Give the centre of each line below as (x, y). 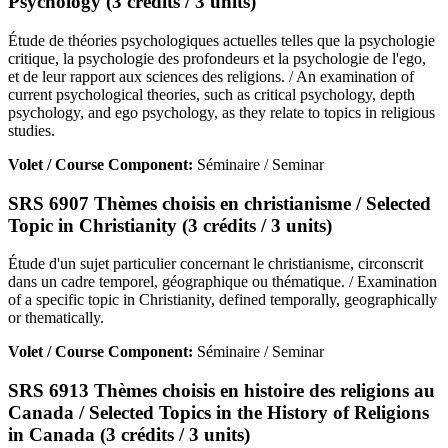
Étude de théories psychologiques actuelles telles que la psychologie (221, 40)
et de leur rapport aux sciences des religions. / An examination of (211, 76)
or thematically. (56, 318)
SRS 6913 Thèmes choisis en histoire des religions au (221, 391)
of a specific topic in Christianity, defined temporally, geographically (222, 300)
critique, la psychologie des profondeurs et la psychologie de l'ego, (217, 58)
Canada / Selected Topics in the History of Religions (218, 413)
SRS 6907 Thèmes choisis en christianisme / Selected (219, 203)
